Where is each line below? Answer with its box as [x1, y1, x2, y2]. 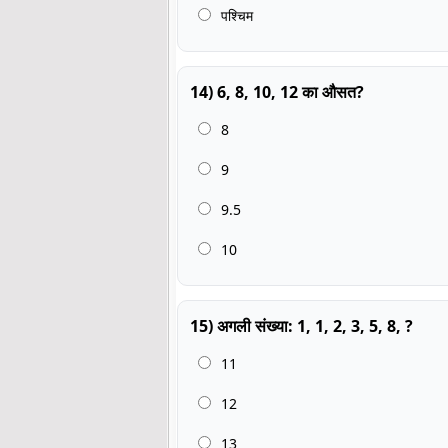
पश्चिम [217, 5, 253, 25]
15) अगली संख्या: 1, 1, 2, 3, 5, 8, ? [190, 314, 413, 337]
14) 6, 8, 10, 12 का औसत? [190, 80, 364, 103]
